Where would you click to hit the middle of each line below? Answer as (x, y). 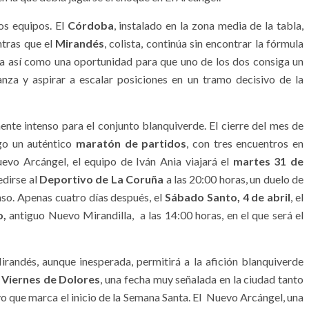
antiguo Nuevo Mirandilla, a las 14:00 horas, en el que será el (157, 215)
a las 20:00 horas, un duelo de (234, 179)
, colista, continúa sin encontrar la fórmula (204, 43)
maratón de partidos (131, 143)
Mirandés (80, 43)
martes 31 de (268, 161)
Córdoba (90, 25)
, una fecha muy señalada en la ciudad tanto (202, 279)
